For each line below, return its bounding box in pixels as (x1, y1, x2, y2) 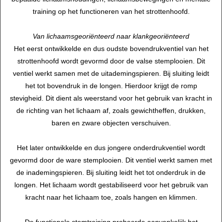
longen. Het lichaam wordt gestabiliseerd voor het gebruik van (14, 181, 208, 189)
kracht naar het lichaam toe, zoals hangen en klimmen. (25, 193, 197, 202)
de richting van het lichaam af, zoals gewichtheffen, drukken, (16, 107, 206, 115)
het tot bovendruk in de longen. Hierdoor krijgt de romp (25, 82, 197, 90)
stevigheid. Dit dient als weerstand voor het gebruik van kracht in (10, 94, 212, 103)
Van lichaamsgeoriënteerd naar (33, 32, 133, 41)
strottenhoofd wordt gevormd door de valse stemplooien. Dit (17, 57, 205, 65)
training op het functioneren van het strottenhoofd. (32, 7, 190, 16)
